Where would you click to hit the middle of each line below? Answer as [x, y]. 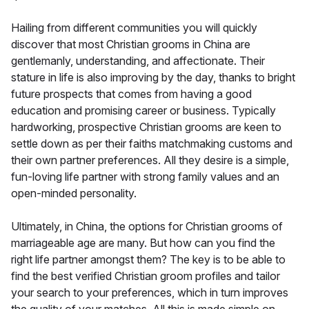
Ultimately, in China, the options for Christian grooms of [147, 226]
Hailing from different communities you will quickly [134, 27]
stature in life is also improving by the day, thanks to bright [153, 77]
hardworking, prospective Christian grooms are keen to [146, 127]
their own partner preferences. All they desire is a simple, [150, 160]
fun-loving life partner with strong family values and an [145, 176]
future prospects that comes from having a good [131, 93]
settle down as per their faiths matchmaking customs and [152, 143]
